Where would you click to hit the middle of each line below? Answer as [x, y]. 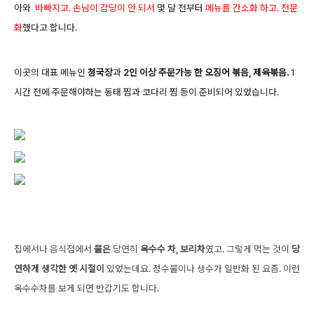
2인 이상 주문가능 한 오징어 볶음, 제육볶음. [205, 72]
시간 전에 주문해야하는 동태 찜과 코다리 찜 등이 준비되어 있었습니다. [146, 92]
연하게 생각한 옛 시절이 [59, 268]
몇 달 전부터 [180, 8]
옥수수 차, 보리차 [173, 249]
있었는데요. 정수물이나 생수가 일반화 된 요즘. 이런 [202, 268]
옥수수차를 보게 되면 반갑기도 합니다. [87, 288]
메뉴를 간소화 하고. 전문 [252, 8]
